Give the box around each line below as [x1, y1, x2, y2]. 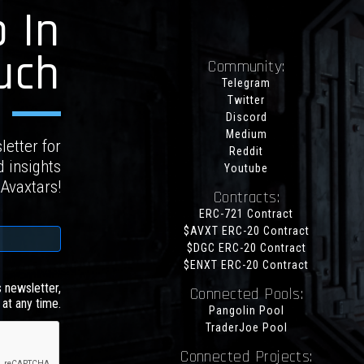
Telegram [222, 76, 271, 90]
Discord [225, 110, 267, 124]
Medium [225, 128, 267, 141]
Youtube [224, 162, 269, 175]
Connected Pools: [189, 284, 304, 305]
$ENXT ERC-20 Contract [184, 258, 310, 272]
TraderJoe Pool [205, 321, 288, 335]
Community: [208, 56, 285, 78]
